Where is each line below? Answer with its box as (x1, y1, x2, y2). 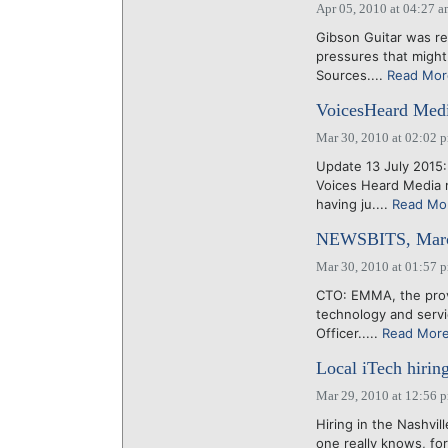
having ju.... (315, 196, 392, 212)
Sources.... (315, 67, 387, 83)
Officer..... (315, 325, 382, 341)
